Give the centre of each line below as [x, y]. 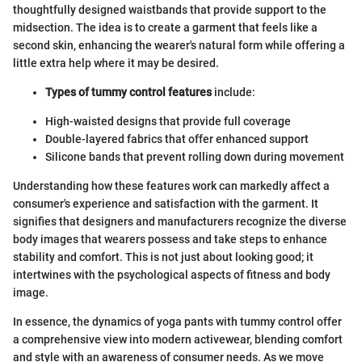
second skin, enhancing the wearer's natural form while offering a [179, 46]
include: [234, 93]
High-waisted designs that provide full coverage [168, 122]
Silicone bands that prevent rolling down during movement [195, 157]
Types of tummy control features [128, 93]
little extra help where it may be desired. [116, 63]
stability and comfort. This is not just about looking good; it [163, 257]
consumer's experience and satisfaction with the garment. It [166, 204]
